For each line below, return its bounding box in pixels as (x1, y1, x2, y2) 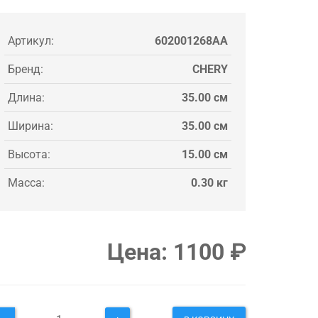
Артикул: (8, 33, 54, 48)
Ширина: (8, 119, 53, 133)
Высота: (8, 147, 50, 161)
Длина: (8, 90, 45, 104)
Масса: (8, 175, 45, 190)
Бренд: (8, 62, 43, 76)
